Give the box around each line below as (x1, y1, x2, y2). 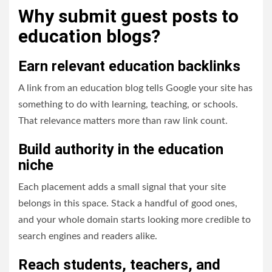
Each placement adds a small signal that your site (18, 182, 226, 192)
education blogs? (18, 25, 160, 47)
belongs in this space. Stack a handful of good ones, (18, 199, 237, 208)
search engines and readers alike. (18, 231, 157, 241)
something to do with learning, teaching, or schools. (18, 100, 238, 109)
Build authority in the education (18, 141, 223, 158)
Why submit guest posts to (18, 5, 239, 27)
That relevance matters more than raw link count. (18, 116, 228, 126)
